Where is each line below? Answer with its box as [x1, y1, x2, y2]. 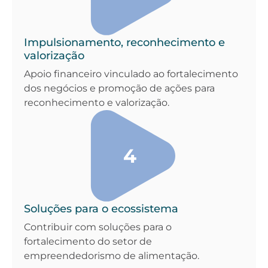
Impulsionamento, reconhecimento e [24, 35, 225, 49]
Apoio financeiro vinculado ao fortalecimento [24, 68, 238, 80]
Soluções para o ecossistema [24, 202, 178, 215]
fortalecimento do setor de [24, 235, 152, 247]
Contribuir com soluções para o [24, 221, 172, 233]
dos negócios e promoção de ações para [24, 82, 215, 94]
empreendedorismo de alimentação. [24, 249, 199, 261]
